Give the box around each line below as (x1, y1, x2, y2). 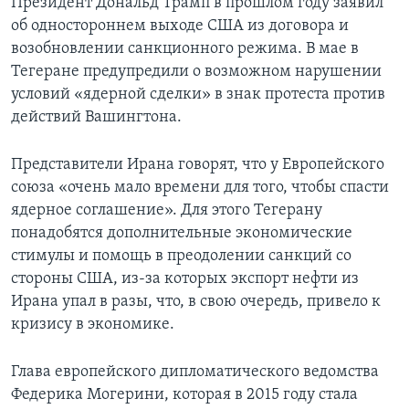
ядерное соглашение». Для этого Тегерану (11, 202, 322, 220)
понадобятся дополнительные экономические (11, 225, 352, 243)
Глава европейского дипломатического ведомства (11, 363, 379, 382)
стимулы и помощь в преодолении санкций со (11, 247, 351, 266)
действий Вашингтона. (11, 109, 182, 127)
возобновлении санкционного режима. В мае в (11, 40, 359, 58)
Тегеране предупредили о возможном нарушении (11, 63, 382, 81)
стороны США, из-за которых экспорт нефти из (11, 270, 359, 288)
